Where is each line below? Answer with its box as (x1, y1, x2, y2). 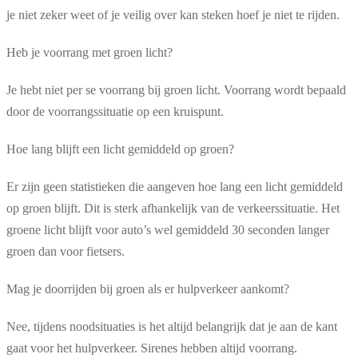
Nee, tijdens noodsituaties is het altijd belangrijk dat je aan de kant (6, 319, 337, 333)
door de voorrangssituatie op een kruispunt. (6, 104, 227, 118)
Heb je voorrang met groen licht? (6, 45, 173, 59)
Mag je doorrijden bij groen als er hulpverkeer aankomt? (6, 281, 289, 296)
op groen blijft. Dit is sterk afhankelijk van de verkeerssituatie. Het (6, 201, 340, 215)
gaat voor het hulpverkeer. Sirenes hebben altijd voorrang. (6, 340, 297, 355)
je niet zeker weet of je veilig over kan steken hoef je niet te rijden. (6, 7, 343, 22)
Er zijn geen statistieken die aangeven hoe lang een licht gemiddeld (6, 179, 343, 193)
